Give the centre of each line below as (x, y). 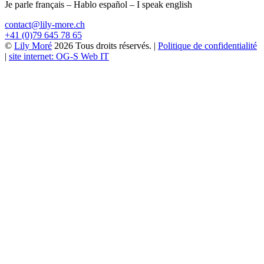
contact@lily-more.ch (45, 24)
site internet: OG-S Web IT (59, 56)
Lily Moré (33, 45)
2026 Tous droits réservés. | (105, 45)
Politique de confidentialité (207, 45)
